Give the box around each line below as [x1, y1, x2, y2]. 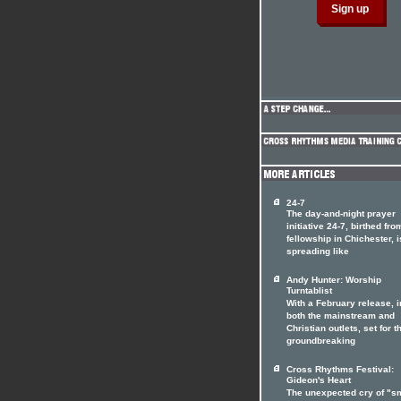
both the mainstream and [286, 311, 395, 323]
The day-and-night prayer [286, 209, 396, 221]
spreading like [286, 246, 349, 259]
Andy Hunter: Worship [286, 275, 381, 285]
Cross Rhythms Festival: [286, 364, 394, 374]
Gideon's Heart [286, 375, 351, 388]
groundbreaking [286, 336, 355, 348]
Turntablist [286, 286, 332, 298]
